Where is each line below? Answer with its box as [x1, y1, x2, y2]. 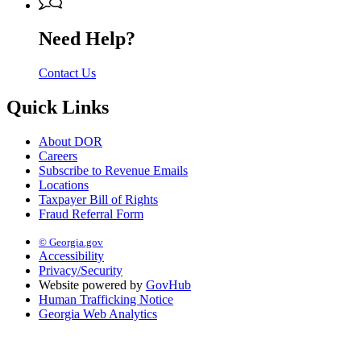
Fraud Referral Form [39, 207, 143, 222]
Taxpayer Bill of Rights [39, 193, 158, 207]
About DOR [39, 135, 102, 149]
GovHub [146, 278, 191, 293]
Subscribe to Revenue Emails [39, 164, 188, 178]
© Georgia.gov [39, 236, 103, 249]
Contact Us [39, 66, 96, 81]
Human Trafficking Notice [39, 293, 173, 307]
